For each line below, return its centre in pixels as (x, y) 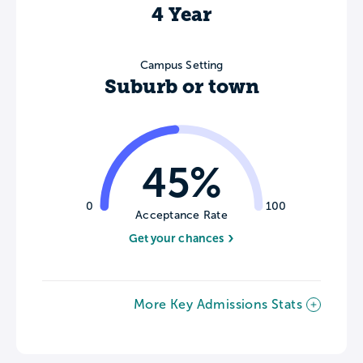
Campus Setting (181, 66)
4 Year (181, 15)
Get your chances (176, 239)
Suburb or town (181, 87)
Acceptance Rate (181, 215)
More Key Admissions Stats (218, 304)
